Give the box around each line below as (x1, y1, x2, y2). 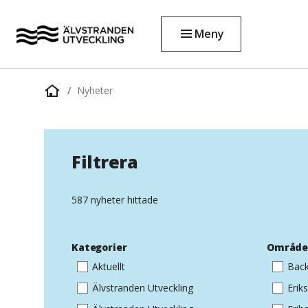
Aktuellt (92, 260, 125, 273)
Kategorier (71, 241, 127, 254)
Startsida (43, 91, 89, 104)
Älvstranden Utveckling (92, 281, 193, 294)
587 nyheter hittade (71, 193, 158, 206)
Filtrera (71, 150, 137, 173)
